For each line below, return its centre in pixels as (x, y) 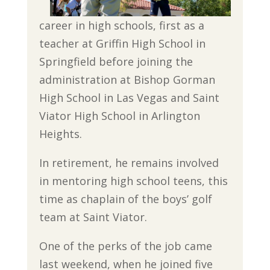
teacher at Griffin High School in (122, 43)
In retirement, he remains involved (129, 163)
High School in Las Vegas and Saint (129, 98)
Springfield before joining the (116, 61)
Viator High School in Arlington (119, 116)
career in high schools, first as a (121, 25)
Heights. (60, 134)
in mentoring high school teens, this (133, 181)
